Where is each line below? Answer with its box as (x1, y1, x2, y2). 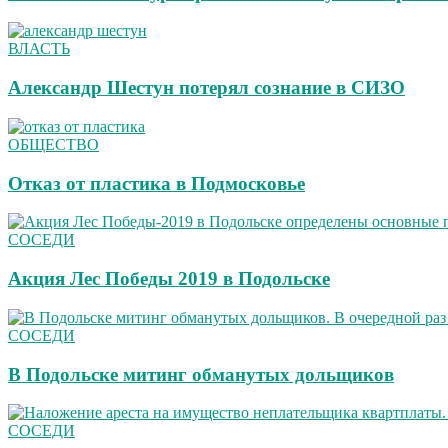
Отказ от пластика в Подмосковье (8, 172, 305, 194)
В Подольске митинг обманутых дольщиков (8, 363, 394, 385)
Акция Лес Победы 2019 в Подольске (8, 268, 330, 290)
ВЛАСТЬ (8, 40, 70, 58)
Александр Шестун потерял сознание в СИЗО (8, 77, 405, 99)
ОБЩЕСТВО (8, 135, 99, 153)
